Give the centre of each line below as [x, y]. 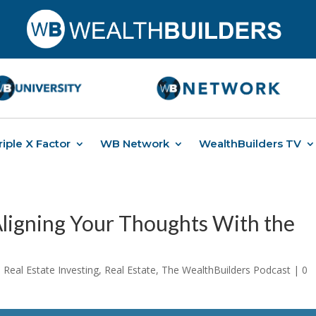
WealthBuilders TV [250, 143]
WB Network [135, 143]
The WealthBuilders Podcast [226, 269]
